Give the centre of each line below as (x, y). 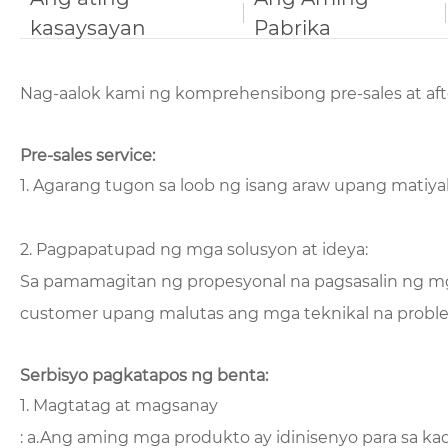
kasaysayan (88, 27)
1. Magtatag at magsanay (119, 405)
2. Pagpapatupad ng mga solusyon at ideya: (194, 249)
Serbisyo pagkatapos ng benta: (144, 375)
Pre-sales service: (87, 155)
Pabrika (293, 27)
